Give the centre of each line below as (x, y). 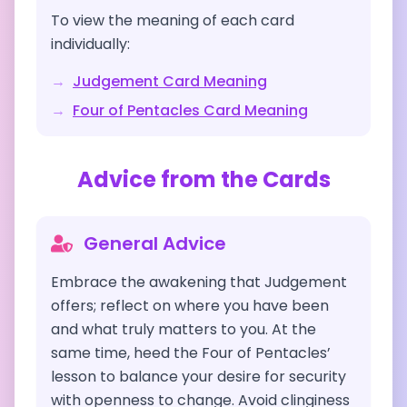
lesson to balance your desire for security (199, 377)
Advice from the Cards (203, 179)
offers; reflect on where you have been (190, 306)
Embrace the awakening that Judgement (199, 282)
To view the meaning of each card (173, 20)
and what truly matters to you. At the (184, 329)
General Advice (155, 243)
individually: (90, 44)
